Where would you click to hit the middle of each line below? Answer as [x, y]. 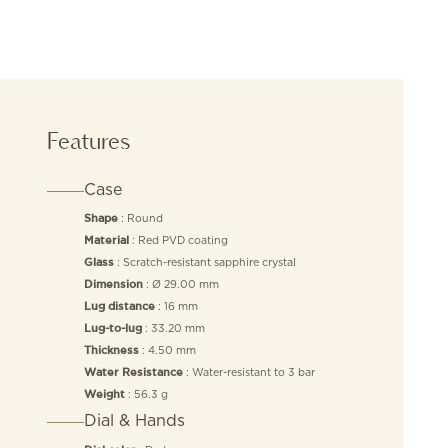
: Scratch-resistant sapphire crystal [204, 262]
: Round [140, 218]
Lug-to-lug [112, 329]
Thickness [111, 351]
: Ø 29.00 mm [180, 284]
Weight [104, 395]
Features [88, 141]
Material [106, 241]
